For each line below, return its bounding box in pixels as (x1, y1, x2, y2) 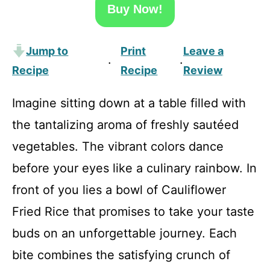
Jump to (26, 45, 69, 57)
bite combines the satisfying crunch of (12, 248, 230, 262)
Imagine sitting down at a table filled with (12, 96, 246, 110)
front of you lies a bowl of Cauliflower (12, 183, 226, 197)
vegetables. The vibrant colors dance (12, 139, 224, 154)
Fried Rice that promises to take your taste (12, 204, 254, 219)
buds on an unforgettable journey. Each (12, 226, 237, 240)
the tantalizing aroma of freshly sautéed (12, 118, 239, 132)
